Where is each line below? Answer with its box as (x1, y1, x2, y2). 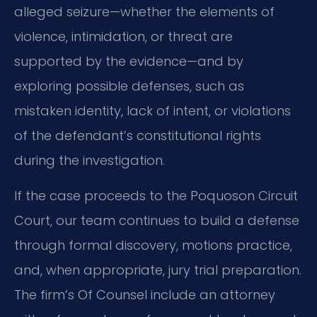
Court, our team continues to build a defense (14, 211, 299, 229)
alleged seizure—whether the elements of (14, 3, 275, 21)
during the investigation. (14, 151, 165, 170)
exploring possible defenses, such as (14, 77, 244, 96)
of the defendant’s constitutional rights (14, 127, 261, 145)
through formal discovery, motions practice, (14, 236, 292, 254)
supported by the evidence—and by (14, 52, 243, 71)
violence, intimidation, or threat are (14, 28, 233, 46)
